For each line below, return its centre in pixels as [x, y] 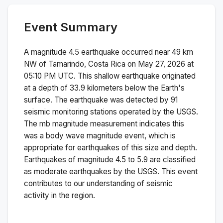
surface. [38, 100]
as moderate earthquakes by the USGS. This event [111, 171]
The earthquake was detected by [112, 100]
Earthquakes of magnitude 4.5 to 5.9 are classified [110, 159]
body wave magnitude [84, 135]
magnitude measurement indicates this [117, 123]
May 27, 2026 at [166, 64]
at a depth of [47, 88]
